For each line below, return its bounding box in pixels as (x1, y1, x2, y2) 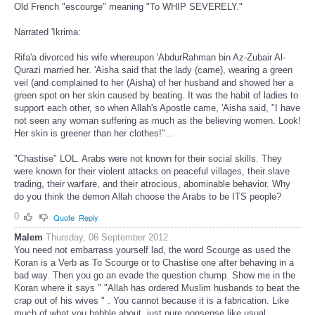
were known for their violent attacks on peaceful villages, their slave (14, 166, 290, 177)
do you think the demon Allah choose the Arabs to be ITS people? (14, 191, 281, 202)
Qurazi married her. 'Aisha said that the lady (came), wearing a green (14, 65, 292, 76)
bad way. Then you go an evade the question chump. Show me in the (14, 269, 295, 281)
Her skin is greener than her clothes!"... (14, 128, 174, 139)
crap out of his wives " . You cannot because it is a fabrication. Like (14, 295, 289, 306)
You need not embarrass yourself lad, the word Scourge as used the (14, 244, 290, 255)
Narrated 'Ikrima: (14, 27, 81, 38)
